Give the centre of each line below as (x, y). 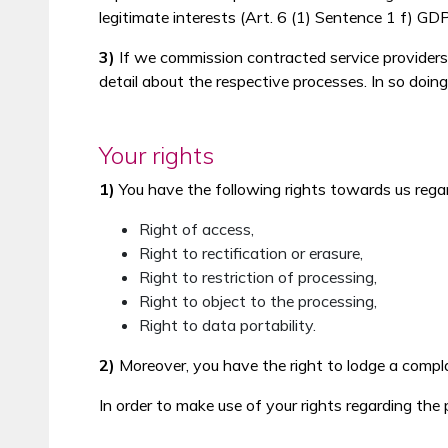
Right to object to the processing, (257, 301)
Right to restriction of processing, (257, 277)
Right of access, (196, 229)
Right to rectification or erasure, (250, 253)
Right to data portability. (227, 325)
